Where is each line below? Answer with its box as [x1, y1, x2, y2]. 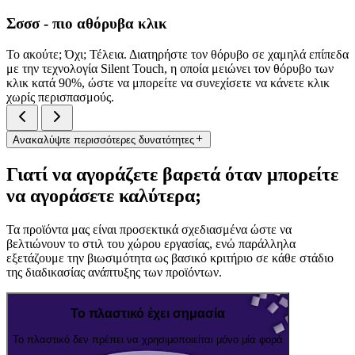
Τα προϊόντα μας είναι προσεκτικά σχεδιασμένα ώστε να [6, 222, 292, 236]
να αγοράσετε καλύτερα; [6, 185, 201, 206]
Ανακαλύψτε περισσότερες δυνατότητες [13, 133, 194, 146]
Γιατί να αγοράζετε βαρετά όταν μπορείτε [6, 163, 338, 185]
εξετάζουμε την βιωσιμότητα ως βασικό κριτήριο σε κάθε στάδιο [6, 250, 334, 265]
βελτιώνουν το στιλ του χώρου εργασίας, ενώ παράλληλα [6, 236, 296, 250]
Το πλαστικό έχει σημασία [71, 307, 225, 321]
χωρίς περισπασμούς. [6, 90, 114, 104]
